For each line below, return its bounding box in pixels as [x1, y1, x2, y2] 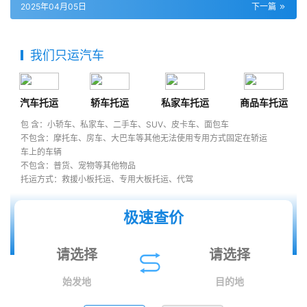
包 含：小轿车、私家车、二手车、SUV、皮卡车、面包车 [21, 119, 229, 130]
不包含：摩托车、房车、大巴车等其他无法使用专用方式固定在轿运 [21, 133, 267, 144]
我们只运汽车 [30, 48, 104, 63]
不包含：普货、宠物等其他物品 [21, 160, 136, 171]
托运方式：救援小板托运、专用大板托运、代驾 [21, 174, 193, 185]
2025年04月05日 [21, 1, 86, 12]
